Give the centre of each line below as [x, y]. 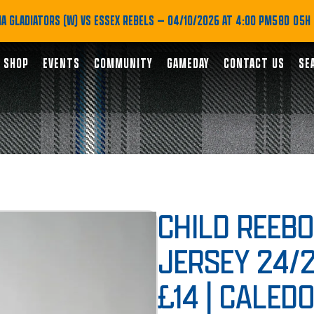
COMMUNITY [123, 64]
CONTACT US [254, 64]
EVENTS [61, 64]
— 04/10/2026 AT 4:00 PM [213, 21]
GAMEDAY [188, 64]
